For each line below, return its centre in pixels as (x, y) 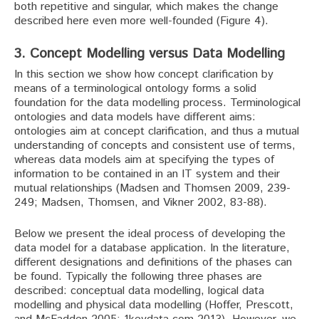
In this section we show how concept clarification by (144, 74)
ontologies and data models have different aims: (135, 117)
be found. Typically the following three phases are (138, 276)
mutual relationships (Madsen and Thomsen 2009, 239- (152, 188)
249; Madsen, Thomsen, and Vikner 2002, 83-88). (141, 202)
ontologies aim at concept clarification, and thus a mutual (157, 131)
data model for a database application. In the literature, (152, 248)
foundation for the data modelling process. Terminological (157, 103)
